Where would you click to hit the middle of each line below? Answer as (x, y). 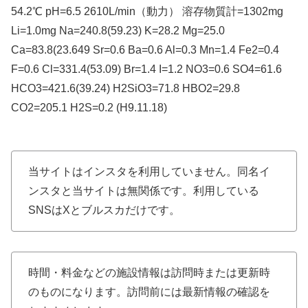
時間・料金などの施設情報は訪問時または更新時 (149, 272)
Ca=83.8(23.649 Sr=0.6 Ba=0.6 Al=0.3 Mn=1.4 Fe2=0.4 (145, 49)
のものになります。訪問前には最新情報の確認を (149, 291)
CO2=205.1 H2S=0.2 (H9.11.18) (89, 107)
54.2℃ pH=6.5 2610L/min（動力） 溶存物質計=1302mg (147, 11)
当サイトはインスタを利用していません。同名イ (149, 171)
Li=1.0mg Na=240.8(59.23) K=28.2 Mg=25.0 (118, 30)
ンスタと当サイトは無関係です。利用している (144, 190)
